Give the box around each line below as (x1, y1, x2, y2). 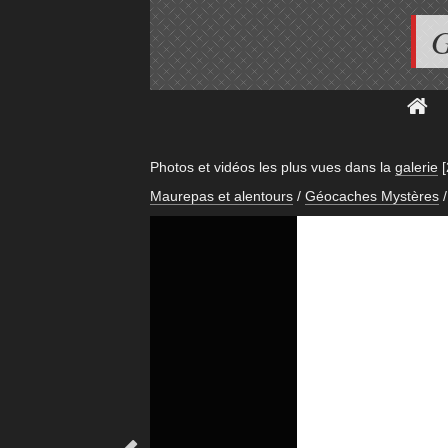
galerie (394, 159, 438, 175)
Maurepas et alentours (149, 188, 293, 205)
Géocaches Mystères (304, 188, 439, 205)
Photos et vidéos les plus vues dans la (149, 159, 395, 175)
